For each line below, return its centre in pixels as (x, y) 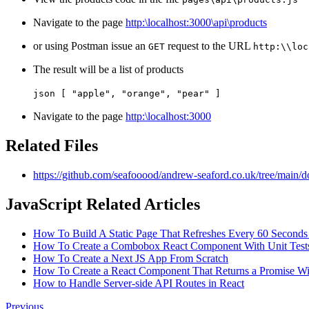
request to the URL (209, 46)
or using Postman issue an (91, 46)
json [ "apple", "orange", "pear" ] (127, 94)
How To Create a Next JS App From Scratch (131, 258)
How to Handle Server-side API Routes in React (139, 283)
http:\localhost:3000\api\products (196, 23)
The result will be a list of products (108, 70)
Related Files (52, 145)
